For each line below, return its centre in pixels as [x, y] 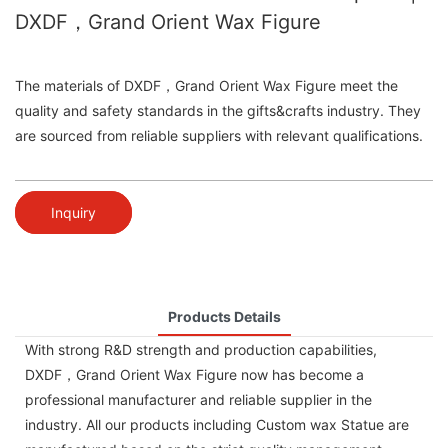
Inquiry [73, 212]
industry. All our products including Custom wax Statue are [217, 424]
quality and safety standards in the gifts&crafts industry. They [218, 111]
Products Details [224, 316]
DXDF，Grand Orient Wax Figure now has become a [194, 374]
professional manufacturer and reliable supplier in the [198, 399]
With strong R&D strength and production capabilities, [201, 349]
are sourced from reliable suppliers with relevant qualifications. [219, 136]
